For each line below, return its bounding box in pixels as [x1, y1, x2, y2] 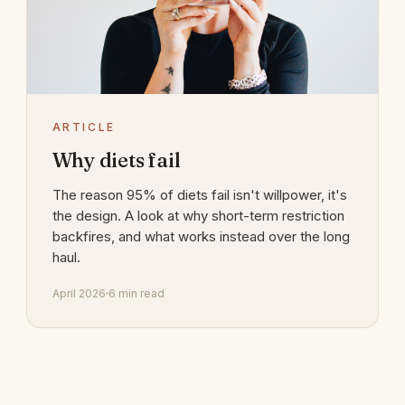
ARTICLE [52, 119, 117, 134]
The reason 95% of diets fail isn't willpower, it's [52, 185, 347, 203]
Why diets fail [52, 146, 181, 173]
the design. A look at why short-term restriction [52, 206, 344, 224]
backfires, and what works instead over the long [52, 227, 350, 245]
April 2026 [52, 286, 106, 300]
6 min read [108, 286, 165, 300]
